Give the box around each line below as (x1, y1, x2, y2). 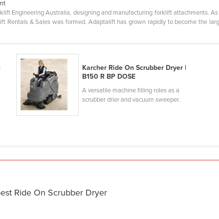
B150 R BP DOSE (82, 72, 135, 81)
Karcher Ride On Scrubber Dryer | (82, 63, 186, 72)
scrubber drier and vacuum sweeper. (82, 95, 180, 104)
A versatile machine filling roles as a (82, 86, 179, 94)
